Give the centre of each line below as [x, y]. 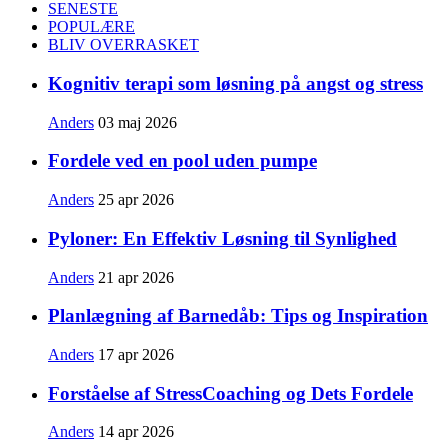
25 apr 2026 [136, 200]
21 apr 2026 [136, 277]
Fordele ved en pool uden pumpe [182, 161]
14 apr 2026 [136, 432]
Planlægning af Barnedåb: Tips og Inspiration [238, 316]
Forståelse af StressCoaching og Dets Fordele [230, 393]
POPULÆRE [91, 27]
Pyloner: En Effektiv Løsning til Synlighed [222, 238]
